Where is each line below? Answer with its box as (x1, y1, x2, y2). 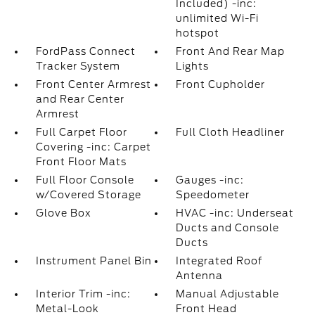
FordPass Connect (35, 46, 136, 57)
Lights (176, 60, 210, 72)
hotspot (176, 27, 220, 39)
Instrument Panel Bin (35, 255, 152, 266)
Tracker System (35, 60, 120, 72)
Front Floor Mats (35, 156, 127, 167)
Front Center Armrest (35, 79, 151, 90)
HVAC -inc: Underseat (176, 207, 295, 219)
